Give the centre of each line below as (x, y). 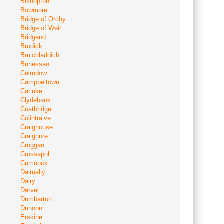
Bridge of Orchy (43, 19)
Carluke (31, 91)
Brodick (31, 46)
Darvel (30, 190)
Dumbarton (36, 199)
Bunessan (35, 64)
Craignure (34, 136)
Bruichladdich (40, 55)
